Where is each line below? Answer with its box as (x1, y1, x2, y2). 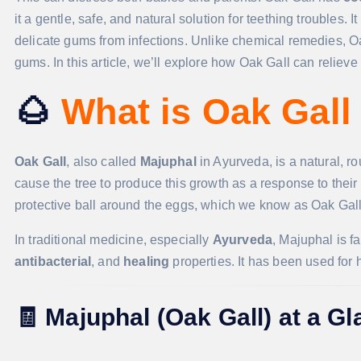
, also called (66, 155, 140, 169)
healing (123, 255, 170, 269)
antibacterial (15, 255, 92, 269)
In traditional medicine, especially (15, 233, 213, 247)
